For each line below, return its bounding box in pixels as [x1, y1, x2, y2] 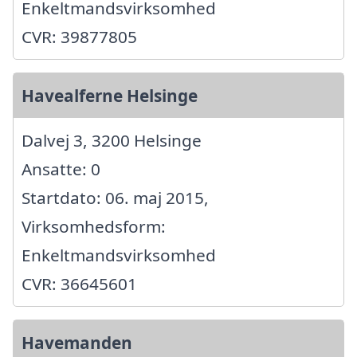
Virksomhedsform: [22, 214, 166, 237]
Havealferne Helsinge [22, 84, 198, 107]
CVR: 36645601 [22, 272, 137, 295]
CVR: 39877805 [22, 25, 137, 48]
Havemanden [22, 331, 132, 354]
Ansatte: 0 [22, 157, 100, 180]
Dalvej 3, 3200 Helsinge [22, 128, 202, 151]
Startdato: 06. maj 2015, [22, 186, 209, 209]
